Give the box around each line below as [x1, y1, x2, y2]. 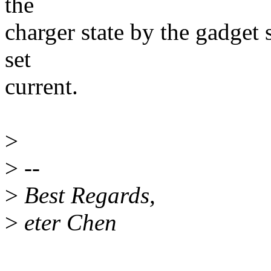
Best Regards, [18, 182, 155, 209]
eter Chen [18, 209, 117, 236]
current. [5, 73, 78, 100]
